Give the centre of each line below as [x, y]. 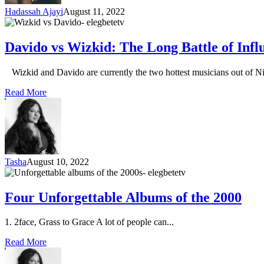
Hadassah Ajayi [34, 11]
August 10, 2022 [58, 161]
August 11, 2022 [94, 11]
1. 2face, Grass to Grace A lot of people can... [89, 222]
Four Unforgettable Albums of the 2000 [123, 197]
